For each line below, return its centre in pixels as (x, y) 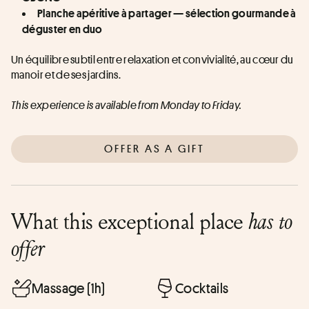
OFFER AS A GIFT (154, 148)
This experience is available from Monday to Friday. (127, 105)
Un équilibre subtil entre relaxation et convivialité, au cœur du (152, 59)
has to (270, 221)
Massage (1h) (69, 288)
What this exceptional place (130, 220)
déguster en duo (62, 29)
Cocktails (202, 288)
